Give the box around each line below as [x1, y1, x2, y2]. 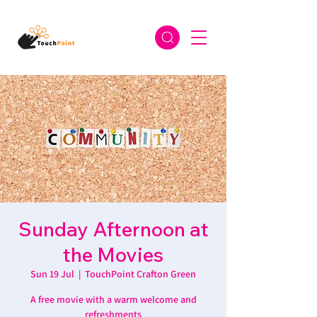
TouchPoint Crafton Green [85, 267, 196, 280]
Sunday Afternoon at [18, 217, 209, 241]
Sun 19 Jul [30, 267, 74, 280]
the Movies [63, 242, 163, 267]
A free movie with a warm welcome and [30, 293, 197, 306]
